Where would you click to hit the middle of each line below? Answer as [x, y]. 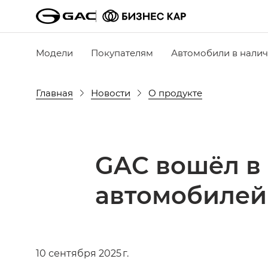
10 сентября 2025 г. [82, 253]
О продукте [175, 92]
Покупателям [122, 52]
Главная [54, 92]
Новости [111, 92]
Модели [54, 52]
